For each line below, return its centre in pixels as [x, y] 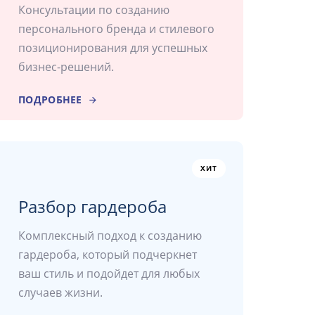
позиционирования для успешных [113, 48]
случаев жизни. [60, 293]
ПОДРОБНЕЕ [50, 100]
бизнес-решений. [66, 67]
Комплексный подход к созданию [110, 236]
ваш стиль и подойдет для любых [109, 274]
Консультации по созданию [94, 10]
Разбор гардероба [92, 207]
